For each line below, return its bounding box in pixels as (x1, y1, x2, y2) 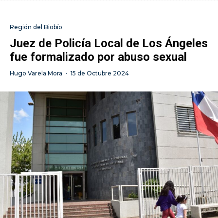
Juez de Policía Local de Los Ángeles (10, 36, 208, 51)
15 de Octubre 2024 (71, 70, 129, 77)
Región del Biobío (10, 23, 62, 31)
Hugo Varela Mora (10, 70, 62, 77)
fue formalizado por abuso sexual (10, 50, 187, 64)
